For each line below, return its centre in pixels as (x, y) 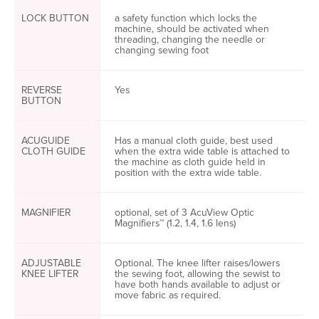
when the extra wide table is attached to (202, 151)
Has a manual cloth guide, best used (194, 141)
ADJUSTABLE (51, 263)
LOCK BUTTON (55, 18)
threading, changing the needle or (190, 40)
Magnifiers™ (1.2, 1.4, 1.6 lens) (177, 223)
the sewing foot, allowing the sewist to (198, 274)
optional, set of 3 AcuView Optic (184, 213)
